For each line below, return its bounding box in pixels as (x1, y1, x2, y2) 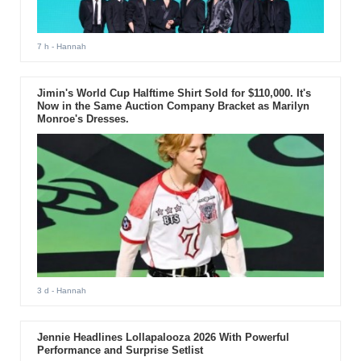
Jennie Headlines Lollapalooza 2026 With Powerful (36, 330, 289, 343)
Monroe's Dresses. (36, 112, 129, 125)
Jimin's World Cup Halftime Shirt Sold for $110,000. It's (36, 86, 311, 99)
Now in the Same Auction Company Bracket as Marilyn (36, 99, 309, 112)
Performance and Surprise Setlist (36, 343, 203, 356)
